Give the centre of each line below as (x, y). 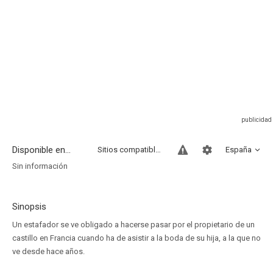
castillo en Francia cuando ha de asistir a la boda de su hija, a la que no (136, 238)
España (239, 150)
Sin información (40, 166)
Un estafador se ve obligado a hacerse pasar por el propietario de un (133, 225)
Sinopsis (29, 207)
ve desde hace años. (48, 251)
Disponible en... (41, 150)
